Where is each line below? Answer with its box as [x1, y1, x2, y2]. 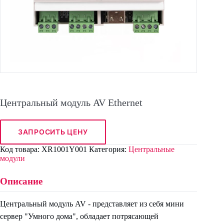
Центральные [128, 144, 174, 153]
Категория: [89, 144, 128, 153]
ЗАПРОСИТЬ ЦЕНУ [18, 127, 88, 136]
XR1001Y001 [41, 144, 87, 153]
